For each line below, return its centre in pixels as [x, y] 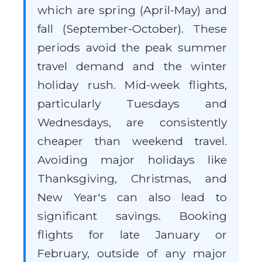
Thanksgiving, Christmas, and [132, 178]
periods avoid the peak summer [132, 47]
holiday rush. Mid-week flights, [132, 85]
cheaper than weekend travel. [132, 141]
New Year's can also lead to [132, 197]
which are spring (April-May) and [132, 10]
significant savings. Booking [132, 216]
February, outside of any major [132, 253]
